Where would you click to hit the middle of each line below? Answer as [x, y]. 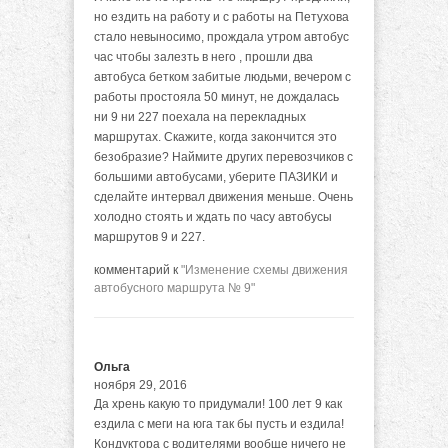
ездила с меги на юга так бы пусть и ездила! [219, 424]
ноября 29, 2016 [140, 385]
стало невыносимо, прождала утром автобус [221, 37]
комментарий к [137, 270]
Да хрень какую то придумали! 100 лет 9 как [218, 404]
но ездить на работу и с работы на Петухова [221, 17]
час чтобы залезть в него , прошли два [203, 57]
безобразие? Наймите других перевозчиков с [223, 157]
